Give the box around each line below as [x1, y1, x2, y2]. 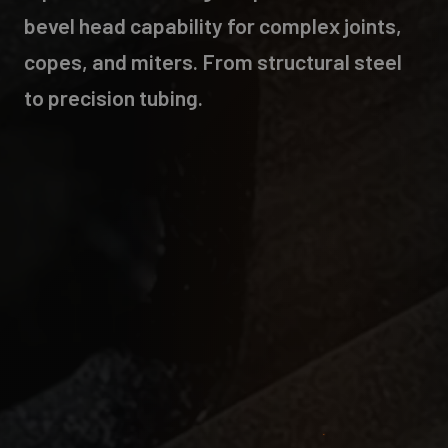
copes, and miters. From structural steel [24, 47, 402, 74]
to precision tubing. [24, 83, 203, 110]
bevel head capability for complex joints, [24, 11, 402, 38]
